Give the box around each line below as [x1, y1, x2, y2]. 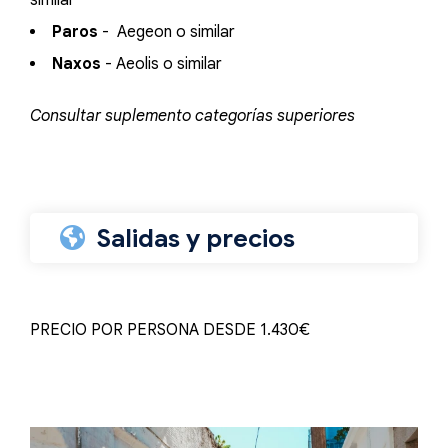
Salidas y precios [97, 223, 295, 254]
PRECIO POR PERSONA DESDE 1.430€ [30, 320, 310, 340]
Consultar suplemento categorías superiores [30, 106, 355, 126]
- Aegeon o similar [98, 22, 235, 42]
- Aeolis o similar [105, 54, 222, 74]
